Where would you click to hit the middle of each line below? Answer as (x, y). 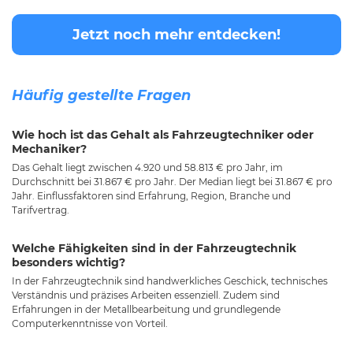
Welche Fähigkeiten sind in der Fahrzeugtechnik (154, 248)
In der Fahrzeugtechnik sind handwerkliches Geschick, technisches (170, 281)
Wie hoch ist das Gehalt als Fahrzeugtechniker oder (163, 135)
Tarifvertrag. (41, 210)
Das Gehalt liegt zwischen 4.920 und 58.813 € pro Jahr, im (147, 167)
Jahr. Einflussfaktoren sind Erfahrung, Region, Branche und (151, 196)
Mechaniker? (49, 149)
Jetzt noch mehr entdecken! (176, 35)
